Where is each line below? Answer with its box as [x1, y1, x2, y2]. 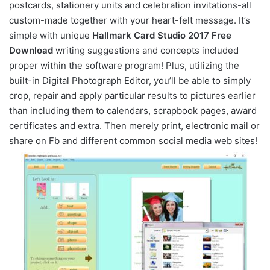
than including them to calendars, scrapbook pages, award [9, 104, 257, 116]
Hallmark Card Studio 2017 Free [92, 29, 231, 41]
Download [9, 44, 53, 56]
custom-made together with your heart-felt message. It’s [9, 14, 250, 26]
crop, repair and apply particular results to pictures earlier [9, 89, 256, 101]
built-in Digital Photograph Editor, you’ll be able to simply [9, 74, 251, 86]
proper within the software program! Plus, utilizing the [9, 59, 239, 71]
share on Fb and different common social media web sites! [9, 134, 257, 146]
